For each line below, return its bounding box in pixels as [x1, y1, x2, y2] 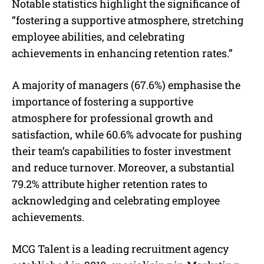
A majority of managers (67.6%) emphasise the [12, 77, 240, 92]
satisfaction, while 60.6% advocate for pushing [12, 127, 242, 141]
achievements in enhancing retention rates [12, 45, 227, 60]
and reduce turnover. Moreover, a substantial [12, 160, 235, 174]
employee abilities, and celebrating [12, 29, 184, 44]
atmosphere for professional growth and [12, 110, 213, 125]
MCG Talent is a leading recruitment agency [12, 241, 229, 256]
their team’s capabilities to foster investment [12, 143, 231, 158]
